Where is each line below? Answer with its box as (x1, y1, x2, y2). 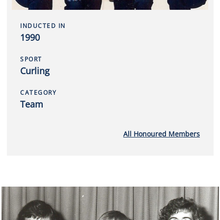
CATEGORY (20, 88, 56, 97)
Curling (20, 65, 50, 77)
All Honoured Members (123, 129, 200, 138)
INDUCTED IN (20, 22, 66, 30)
